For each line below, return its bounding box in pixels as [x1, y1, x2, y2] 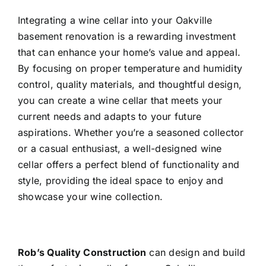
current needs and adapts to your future [17, 110, 202, 122]
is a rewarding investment [114, 30, 236, 42]
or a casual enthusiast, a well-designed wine [17, 142, 222, 154]
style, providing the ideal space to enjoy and [17, 174, 223, 186]
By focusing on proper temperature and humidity [17, 62, 243, 74]
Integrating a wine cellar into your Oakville [17, 14, 213, 26]
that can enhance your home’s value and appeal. [17, 46, 241, 58]
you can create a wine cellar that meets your [17, 94, 223, 106]
